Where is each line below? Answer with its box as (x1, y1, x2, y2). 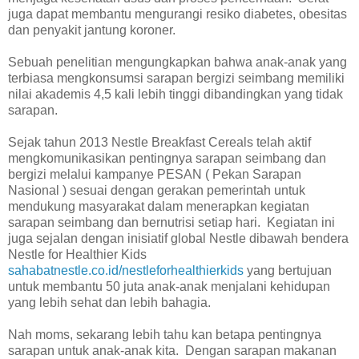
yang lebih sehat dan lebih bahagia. (8, 295, 211, 309)
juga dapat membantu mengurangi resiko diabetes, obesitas (8, 6, 347, 21)
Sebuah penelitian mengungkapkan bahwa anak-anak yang (8, 54, 347, 69)
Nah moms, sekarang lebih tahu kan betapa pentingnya (8, 327, 321, 341)
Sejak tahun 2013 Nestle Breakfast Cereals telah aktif (8, 135, 311, 149)
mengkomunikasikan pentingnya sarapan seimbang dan (8, 151, 326, 165)
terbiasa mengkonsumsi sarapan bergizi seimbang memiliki (8, 71, 345, 85)
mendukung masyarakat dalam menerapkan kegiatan (8, 199, 309, 213)
